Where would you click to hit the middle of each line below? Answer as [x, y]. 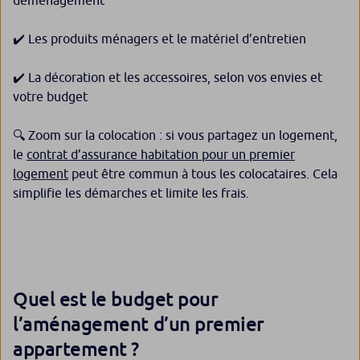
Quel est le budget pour [116, 299]
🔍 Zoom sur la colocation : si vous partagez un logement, [175, 135]
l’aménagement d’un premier [139, 324]
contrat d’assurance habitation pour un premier [161, 155]
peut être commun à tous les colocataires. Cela [203, 174]
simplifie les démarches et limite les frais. [131, 193]
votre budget [50, 97]
